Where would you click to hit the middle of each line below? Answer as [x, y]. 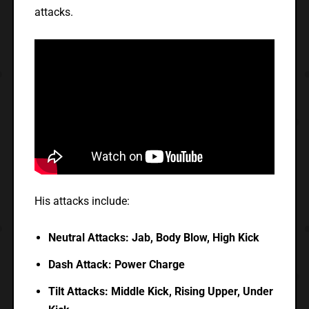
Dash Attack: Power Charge [116, 265]
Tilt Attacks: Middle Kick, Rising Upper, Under [160, 292]
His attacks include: [82, 201]
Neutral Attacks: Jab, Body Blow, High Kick [153, 238]
